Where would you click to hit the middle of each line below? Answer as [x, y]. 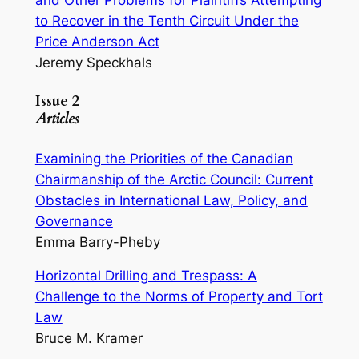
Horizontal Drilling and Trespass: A [146, 276]
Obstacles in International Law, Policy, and [171, 200]
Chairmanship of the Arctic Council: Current [174, 179]
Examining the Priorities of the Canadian [164, 158]
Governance [74, 221]
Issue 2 [57, 101]
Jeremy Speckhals [93, 63]
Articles [56, 119]
